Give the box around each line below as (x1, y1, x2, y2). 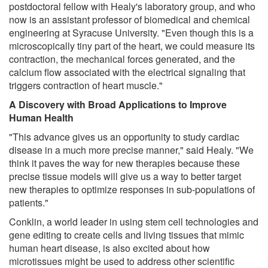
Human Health (9, 110, 74, 124)
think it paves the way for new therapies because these (9, 156, 240, 170)
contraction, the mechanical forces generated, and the (9, 51, 235, 66)
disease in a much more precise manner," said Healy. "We (9, 142, 254, 157)
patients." (9, 195, 48, 209)
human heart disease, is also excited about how (9, 240, 210, 255)
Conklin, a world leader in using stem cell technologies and (9, 214, 258, 229)
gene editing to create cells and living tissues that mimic (9, 227, 244, 242)
